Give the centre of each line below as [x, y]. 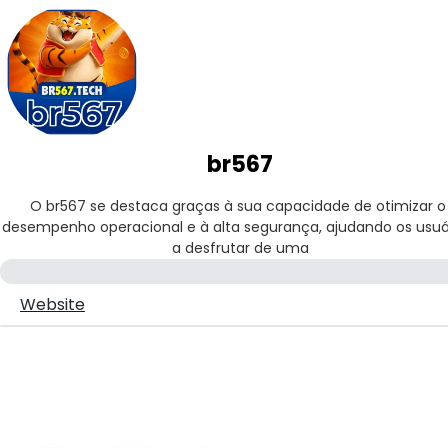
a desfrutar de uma [240, 247]
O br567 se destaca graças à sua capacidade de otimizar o [238, 205]
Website [52, 304]
